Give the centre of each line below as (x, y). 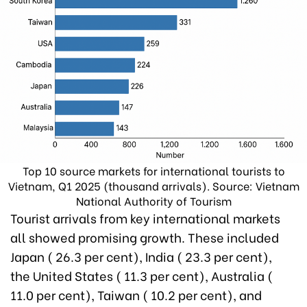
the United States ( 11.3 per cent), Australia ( (142, 275)
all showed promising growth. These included (146, 237)
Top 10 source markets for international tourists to (153, 171)
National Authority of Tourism (153, 201)
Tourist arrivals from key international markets (145, 218)
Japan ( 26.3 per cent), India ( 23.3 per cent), (143, 256)
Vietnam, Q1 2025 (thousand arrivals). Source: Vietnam (153, 186)
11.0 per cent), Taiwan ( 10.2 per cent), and (136, 295)
